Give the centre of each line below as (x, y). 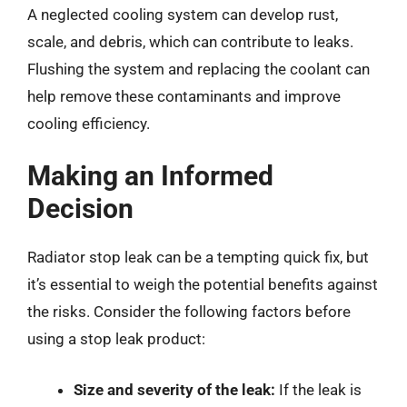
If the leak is (318, 389)
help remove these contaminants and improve (184, 96)
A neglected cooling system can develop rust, (183, 14)
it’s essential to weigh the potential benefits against (203, 284)
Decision (80, 208)
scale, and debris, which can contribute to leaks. (190, 41)
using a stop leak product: (116, 339)
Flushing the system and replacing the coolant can (199, 69)
